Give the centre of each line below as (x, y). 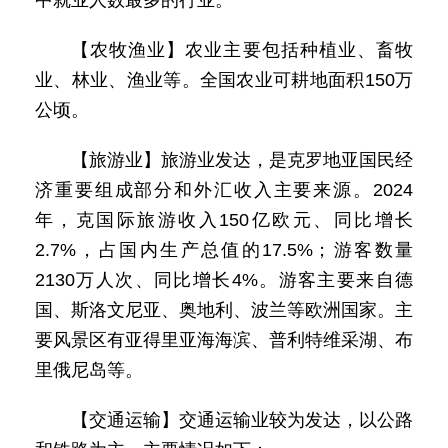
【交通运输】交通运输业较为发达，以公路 (242, 420)
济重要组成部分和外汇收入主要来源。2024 (224, 190)
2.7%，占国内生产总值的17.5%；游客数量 (224, 250)
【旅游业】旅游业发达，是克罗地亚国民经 (242, 160)
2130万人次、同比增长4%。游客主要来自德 (224, 280)
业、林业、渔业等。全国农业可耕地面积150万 (224, 80)
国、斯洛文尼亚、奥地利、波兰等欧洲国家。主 (224, 310)
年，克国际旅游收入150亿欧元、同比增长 (224, 220)
